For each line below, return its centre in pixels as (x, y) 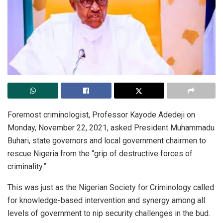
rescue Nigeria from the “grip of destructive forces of (100, 154)
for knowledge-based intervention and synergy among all (106, 201)
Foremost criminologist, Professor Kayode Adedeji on (101, 115)
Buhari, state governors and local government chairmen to (107, 141)
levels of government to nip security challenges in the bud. (109, 214)
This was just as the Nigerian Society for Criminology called (111, 188)
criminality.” (27, 167)
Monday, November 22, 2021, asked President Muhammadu (111, 128)
